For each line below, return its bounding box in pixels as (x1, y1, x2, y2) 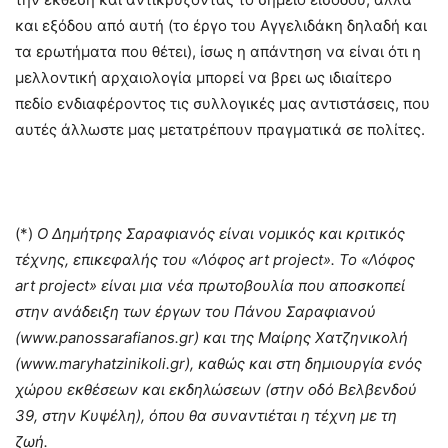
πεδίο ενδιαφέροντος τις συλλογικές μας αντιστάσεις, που (15, 94, 430, 114)
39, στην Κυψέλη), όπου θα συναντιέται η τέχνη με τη (15, 406, 397, 426)
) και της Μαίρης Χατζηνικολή (194, 328, 408, 348)
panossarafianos (59, 328, 175, 348)
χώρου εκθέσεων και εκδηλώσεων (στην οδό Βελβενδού (15, 380, 417, 400)
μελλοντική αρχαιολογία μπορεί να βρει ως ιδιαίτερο (15, 68, 392, 88)
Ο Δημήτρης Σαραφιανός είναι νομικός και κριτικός (37, 224, 405, 244)
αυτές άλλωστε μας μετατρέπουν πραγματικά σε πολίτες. (15, 120, 425, 140)
